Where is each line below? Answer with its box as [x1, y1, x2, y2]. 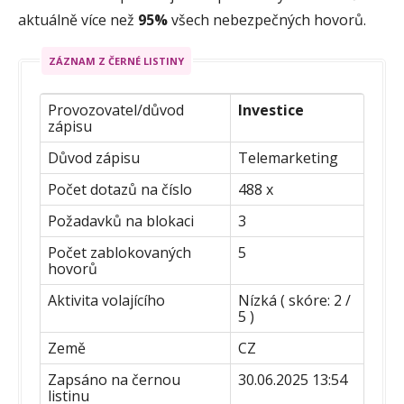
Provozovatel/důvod [48, 99, 184, 120]
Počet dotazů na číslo [48, 179, 192, 199]
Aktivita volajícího [48, 289, 165, 310]
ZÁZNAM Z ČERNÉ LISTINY [49, 53, 184, 68]
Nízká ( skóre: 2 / [238, 289, 351, 310]
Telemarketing [238, 147, 338, 168]
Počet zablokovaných [48, 242, 191, 262]
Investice [238, 99, 304, 120]
